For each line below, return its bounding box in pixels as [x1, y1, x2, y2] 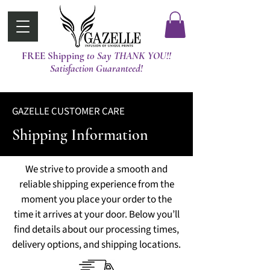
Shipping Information [12, 125, 148, 145]
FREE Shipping [22, 49, 87, 63]
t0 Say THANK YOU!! [87, 49, 171, 63]
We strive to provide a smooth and [25, 162, 168, 177]
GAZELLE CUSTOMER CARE [12, 104, 125, 119]
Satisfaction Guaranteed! [50, 62, 143, 75]
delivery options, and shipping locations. [12, 237, 181, 253]
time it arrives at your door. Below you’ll [13, 207, 180, 222]
